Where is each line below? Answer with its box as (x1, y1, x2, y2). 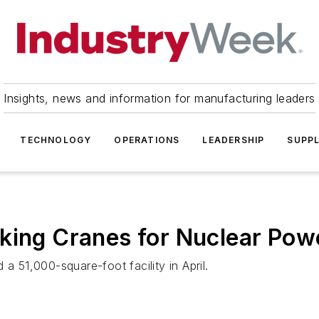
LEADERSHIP (202, 135, 265, 145)
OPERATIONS (114, 135, 180, 145)
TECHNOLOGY (20, 135, 92, 145)
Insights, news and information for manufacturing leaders (4, 91, 315, 105)
